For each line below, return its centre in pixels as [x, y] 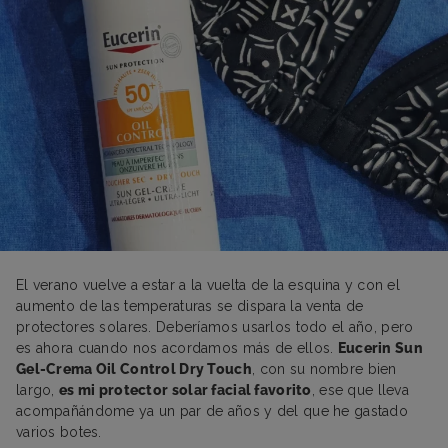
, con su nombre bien [324, 368]
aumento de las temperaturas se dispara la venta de [190, 305]
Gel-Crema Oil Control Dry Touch [134, 368]
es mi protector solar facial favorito [185, 389]
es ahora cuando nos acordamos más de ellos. [177, 347]
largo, [38, 389]
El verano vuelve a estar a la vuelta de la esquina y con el [208, 284]
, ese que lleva [360, 389]
